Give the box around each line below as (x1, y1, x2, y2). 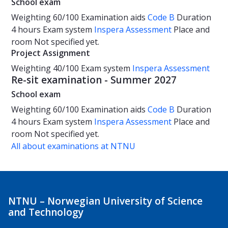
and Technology (8, 205, 83, 219)
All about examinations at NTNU (11, 140, 135, 152)
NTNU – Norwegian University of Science (8, 194, 203, 208)
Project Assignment (11, 47, 90, 59)
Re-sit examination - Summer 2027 (11, 73, 177, 87)
